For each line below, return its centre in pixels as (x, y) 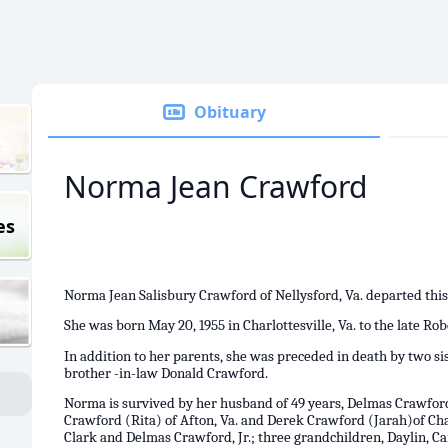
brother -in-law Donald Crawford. (166, 373)
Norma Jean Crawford (215, 186)
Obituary (230, 112)
